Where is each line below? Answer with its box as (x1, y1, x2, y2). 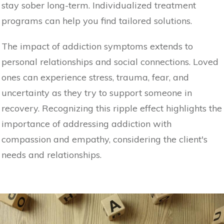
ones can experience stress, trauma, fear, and (1, 71, 189, 83)
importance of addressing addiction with (1, 117, 171, 129)
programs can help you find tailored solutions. (1, 14, 192, 26)
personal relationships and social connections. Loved (1, 55, 218, 67)
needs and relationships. (1, 148, 101, 160)
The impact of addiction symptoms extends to (1, 40, 193, 52)
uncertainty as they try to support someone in (1, 86, 192, 98)
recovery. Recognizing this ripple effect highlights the (1, 102, 222, 114)
